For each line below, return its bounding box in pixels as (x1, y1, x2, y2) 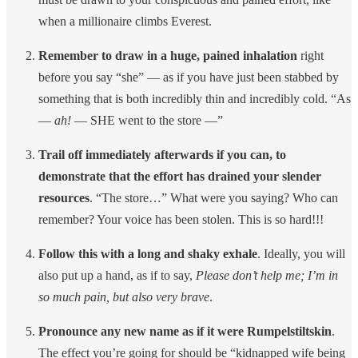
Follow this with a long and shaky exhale (38, 246, 257, 261)
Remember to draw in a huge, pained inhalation (38, 48, 300, 62)
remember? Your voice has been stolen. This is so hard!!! (38, 212, 324, 226)
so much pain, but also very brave (38, 289, 209, 304)
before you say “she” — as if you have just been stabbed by (38, 70, 339, 84)
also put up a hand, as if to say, (38, 268, 196, 282)
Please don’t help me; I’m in (196, 268, 338, 282)
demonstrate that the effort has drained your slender (38, 169, 321, 183)
